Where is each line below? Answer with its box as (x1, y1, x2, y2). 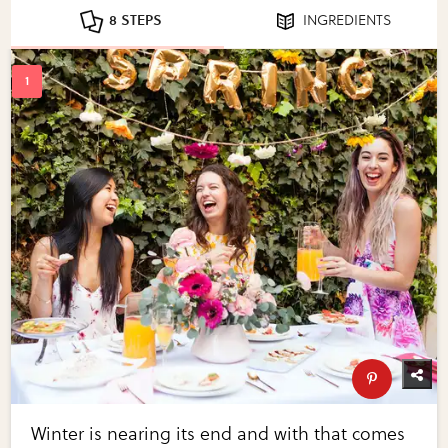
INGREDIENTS (303, 12, 393, 29)
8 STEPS (108, 12, 162, 29)
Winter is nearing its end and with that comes (31, 422, 406, 445)
